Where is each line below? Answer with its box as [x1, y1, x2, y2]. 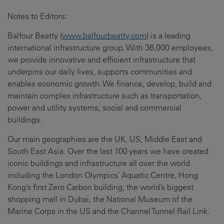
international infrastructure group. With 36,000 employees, [7, 42, 213, 52]
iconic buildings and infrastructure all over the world [7, 158, 190, 168]
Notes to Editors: [7, 11, 67, 21]
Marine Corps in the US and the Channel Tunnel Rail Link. [7, 206, 209, 216]
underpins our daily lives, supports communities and [7, 66, 192, 76]
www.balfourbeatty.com [62, 30, 146, 40]
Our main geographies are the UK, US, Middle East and [7, 134, 202, 144]
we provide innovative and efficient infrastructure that [7, 54, 195, 64]
